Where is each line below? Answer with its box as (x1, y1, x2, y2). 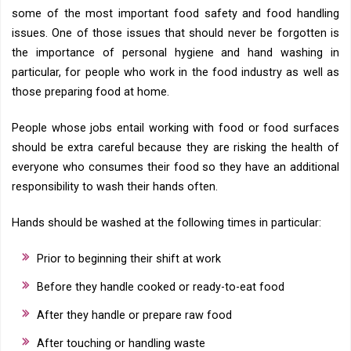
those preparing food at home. (12, 85, 169, 100)
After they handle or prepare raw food (37, 309, 232, 323)
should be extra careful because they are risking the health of (12, 141, 339, 155)
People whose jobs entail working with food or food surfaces (12, 121, 339, 136)
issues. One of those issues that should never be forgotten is (12, 27, 339, 41)
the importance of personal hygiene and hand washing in (12, 46, 339, 60)
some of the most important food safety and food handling (12, 7, 339, 21)
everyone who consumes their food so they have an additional (12, 161, 339, 175)
